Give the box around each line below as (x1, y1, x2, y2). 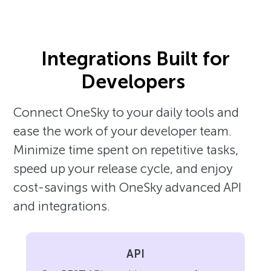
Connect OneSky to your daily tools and (13, 104, 240, 120)
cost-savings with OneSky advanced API (13, 179, 242, 195)
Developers (81, 70, 190, 93)
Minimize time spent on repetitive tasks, (13, 142, 239, 157)
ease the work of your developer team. (13, 123, 232, 139)
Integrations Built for (41, 47, 230, 70)
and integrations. (13, 198, 111, 214)
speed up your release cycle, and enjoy (13, 160, 233, 176)
